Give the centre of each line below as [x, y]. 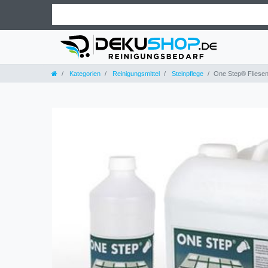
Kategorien [84, 73]
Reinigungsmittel [135, 73]
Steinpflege [187, 73]
